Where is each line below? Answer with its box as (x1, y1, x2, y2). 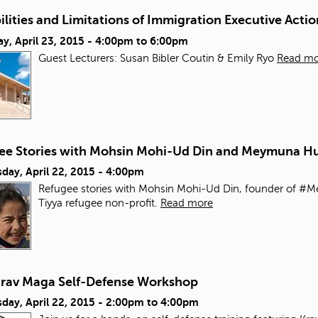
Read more (160, 197, 213, 209)
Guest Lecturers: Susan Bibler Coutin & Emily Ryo (38, 52, 277, 64)
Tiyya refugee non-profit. (38, 197, 160, 209)
